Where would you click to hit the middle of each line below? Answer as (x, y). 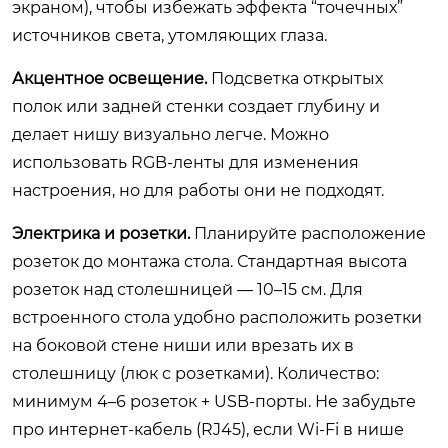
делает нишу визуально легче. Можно (170, 134)
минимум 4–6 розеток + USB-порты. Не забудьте (214, 401)
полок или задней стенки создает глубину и (196, 106)
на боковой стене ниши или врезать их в (183, 345)
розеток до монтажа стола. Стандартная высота (209, 261)
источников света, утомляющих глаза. (169, 35)
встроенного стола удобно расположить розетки (217, 317)
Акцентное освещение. (109, 78)
